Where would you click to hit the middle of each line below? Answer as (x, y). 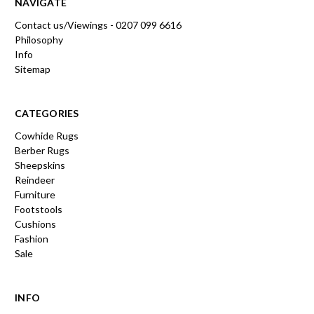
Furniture (35, 194)
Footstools (39, 209)
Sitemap (33, 69)
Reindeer (35, 179)
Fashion (32, 238)
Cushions (35, 224)
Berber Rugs (42, 150)
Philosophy (39, 39)
